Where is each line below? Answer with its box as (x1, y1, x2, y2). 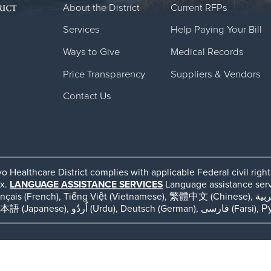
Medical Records (171, 46, 244, 59)
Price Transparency (62, 68, 145, 80)
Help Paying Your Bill (171, 24, 263, 36)
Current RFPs (171, 1, 228, 14)
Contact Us (62, 90, 111, 103)
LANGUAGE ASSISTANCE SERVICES (10, 179, 163, 191)
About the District (62, 1, 140, 14)
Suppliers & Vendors (171, 68, 261, 80)
